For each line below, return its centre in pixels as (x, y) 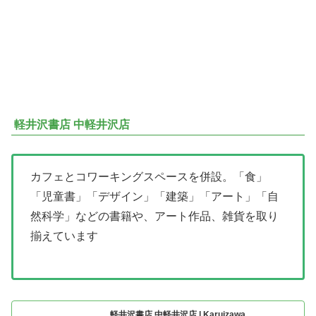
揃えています (64, 236)
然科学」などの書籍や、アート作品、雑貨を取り (154, 216)
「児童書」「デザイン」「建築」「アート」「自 (154, 196)
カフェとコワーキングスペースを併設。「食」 (149, 176)
